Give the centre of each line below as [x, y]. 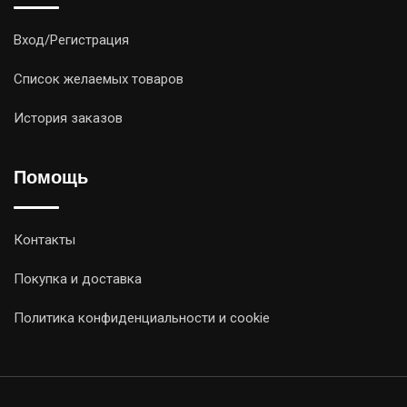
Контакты [45, 239]
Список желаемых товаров [99, 79]
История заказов [68, 118]
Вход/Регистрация [71, 40]
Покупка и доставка [78, 278]
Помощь [51, 179]
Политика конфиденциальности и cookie [142, 318]
